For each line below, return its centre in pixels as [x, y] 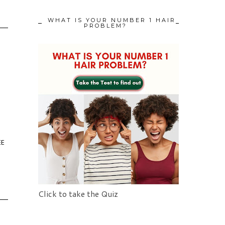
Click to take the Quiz [78, 194]
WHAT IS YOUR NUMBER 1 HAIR [111, 20]
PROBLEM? [105, 26]
